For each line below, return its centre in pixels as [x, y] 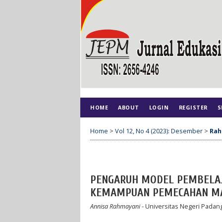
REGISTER [193, 107]
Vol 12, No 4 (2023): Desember [159, 131]
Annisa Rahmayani [115, 206]
